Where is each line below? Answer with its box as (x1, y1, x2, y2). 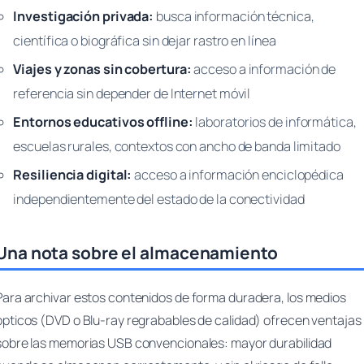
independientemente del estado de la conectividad (13, 189, 305, 208)
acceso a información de (191, 60, 336, 79)
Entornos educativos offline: (13, 112, 193, 131)
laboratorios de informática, (193, 112, 357, 131)
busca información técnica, (154, 7, 314, 26)
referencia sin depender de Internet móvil (13, 84, 251, 103)
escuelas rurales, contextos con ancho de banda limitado (13, 136, 340, 155)
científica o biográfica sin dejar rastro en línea (13, 32, 276, 50)
